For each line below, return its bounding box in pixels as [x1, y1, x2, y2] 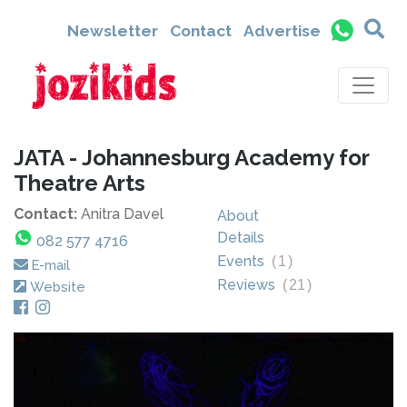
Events [217, 253, 272, 270]
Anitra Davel [81, 205, 164, 223]
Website [30, 279, 85, 294]
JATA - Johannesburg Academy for [14, 144, 369, 171]
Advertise [243, 22, 321, 40]
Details [217, 229, 264, 246]
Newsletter [66, 22, 158, 40]
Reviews [217, 276, 283, 293]
